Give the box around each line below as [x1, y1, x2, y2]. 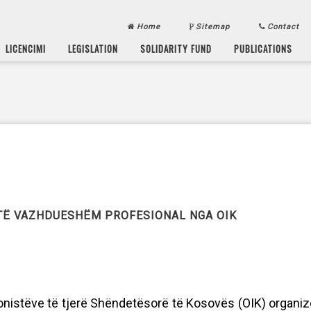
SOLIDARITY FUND [140, 41, 212, 55]
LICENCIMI [6, 41, 46, 55]
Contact [267, 22, 302, 31]
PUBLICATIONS [234, 41, 292, 55]
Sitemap [196, 22, 230, 31]
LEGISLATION [68, 41, 118, 55]
